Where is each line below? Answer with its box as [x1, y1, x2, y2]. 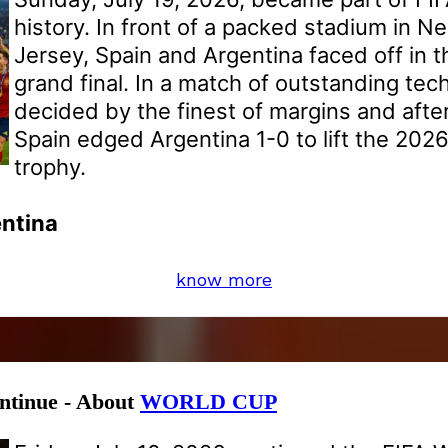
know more [176, 269, 272, 291]
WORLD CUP [140, 389, 277, 415]
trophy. [14, 154, 86, 181]
